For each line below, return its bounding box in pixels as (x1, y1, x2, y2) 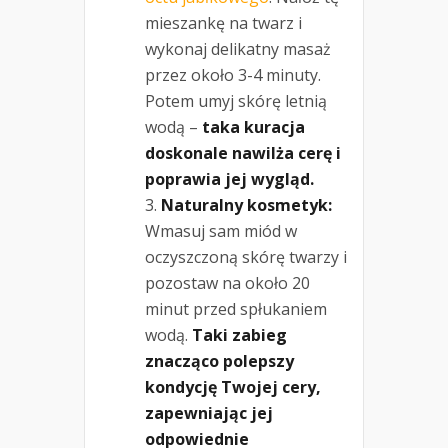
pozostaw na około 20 (145, 272, 310, 295)
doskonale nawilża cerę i (145, 142, 341, 165)
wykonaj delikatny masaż (145, 38, 331, 61)
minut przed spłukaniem (145, 298, 327, 321)
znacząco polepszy (145, 350, 294, 373)
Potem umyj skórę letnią (145, 90, 327, 113)
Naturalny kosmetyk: (161, 194, 332, 217)
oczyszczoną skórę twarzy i (145, 246, 347, 269)
